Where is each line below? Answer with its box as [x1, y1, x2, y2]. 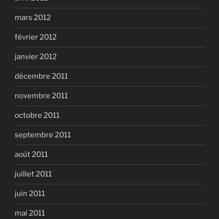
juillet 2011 [15, 170, 52, 179]
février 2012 [15, 33, 57, 42]
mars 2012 [15, 13, 51, 22]
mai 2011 [15, 209, 45, 218]
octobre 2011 [15, 111, 60, 120]
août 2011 [15, 150, 48, 159]
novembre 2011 [15, 91, 68, 101]
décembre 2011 [15, 72, 68, 81]
